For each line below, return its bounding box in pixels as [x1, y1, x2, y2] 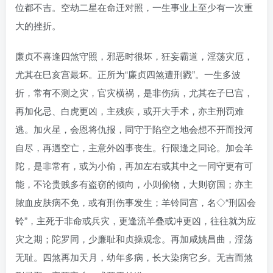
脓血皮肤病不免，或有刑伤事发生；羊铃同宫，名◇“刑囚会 [15, 195, 256, 208]
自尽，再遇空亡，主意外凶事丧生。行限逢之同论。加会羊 [15, 140, 253, 154]
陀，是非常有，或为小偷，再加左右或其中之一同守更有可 [15, 158, 253, 172]
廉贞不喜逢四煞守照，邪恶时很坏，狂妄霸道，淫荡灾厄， [15, 49, 253, 62]
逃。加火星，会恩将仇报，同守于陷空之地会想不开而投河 [15, 122, 253, 135]
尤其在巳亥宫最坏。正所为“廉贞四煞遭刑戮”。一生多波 [15, 67, 241, 80]
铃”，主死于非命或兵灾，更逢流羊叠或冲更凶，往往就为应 [15, 213, 256, 227]
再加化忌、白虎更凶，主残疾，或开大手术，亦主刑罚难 [15, 104, 244, 117]
